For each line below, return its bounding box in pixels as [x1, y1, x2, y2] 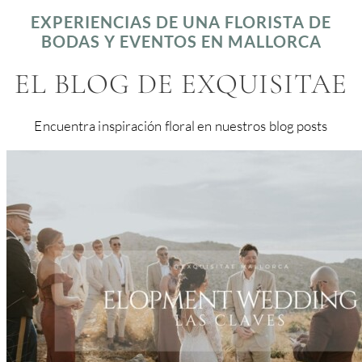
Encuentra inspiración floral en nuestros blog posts [34, 117, 328, 134]
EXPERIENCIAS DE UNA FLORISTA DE [31, 12, 331, 32]
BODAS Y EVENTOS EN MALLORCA [40, 32, 322, 51]
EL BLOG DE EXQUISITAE [15, 67, 347, 101]
